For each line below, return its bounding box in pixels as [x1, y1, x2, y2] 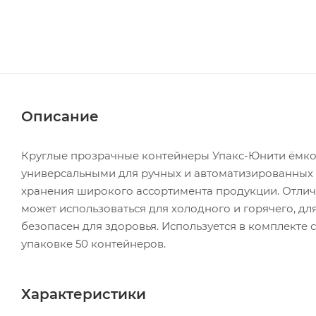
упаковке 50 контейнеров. [21, 236, 166, 250]
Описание [21, 107, 99, 125]
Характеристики [21, 286, 146, 303]
